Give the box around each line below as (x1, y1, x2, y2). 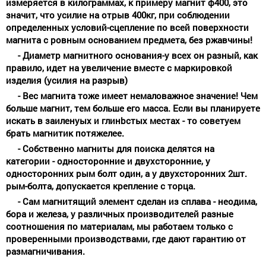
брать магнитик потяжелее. (6, 126, 124, 139)
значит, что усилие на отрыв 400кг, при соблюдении (6, 8, 230, 21)
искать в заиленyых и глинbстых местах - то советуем (6, 114, 240, 126)
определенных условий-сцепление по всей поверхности (6, 21, 249, 33)
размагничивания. (6, 245, 85, 257)
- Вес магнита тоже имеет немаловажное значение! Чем (18, 89, 258, 102)
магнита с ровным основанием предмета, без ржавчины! (6, 33, 252, 46)
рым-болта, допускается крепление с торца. (6, 179, 195, 192)
